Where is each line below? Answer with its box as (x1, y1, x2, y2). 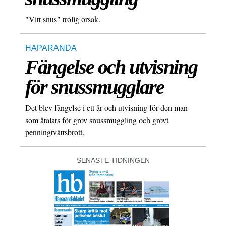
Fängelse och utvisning (25, 55, 197, 79)
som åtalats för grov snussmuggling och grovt (25, 115, 168, 126)
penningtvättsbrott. (25, 127, 84, 138)
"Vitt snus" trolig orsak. (25, 14, 100, 25)
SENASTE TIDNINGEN (76, 156, 150, 165)
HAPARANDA (25, 44, 77, 53)
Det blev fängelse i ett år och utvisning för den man (25, 102, 188, 114)
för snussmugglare (25, 76, 164, 99)
